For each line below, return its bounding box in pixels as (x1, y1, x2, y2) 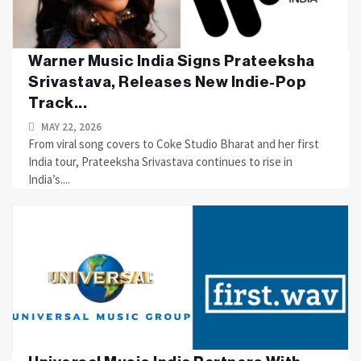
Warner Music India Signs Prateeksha (28, 53, 315, 68)
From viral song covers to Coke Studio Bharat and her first (28, 136, 319, 151)
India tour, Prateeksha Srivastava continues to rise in (28, 154, 293, 169)
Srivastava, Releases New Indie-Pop (28, 74, 306, 89)
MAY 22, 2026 (39, 120, 102, 134)
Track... (28, 95, 87, 110)
